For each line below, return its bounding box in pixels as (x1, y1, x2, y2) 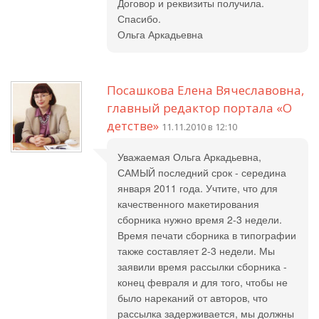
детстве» (107, 117, 159, 134)
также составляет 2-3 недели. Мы (117, 244, 275, 258)
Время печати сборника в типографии (117, 228, 296, 242)
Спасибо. (117, 11, 161, 26)
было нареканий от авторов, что (117, 291, 268, 305)
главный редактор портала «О (107, 100, 292, 116)
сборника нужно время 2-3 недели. (117, 212, 282, 226)
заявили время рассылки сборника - (117, 259, 287, 273)
